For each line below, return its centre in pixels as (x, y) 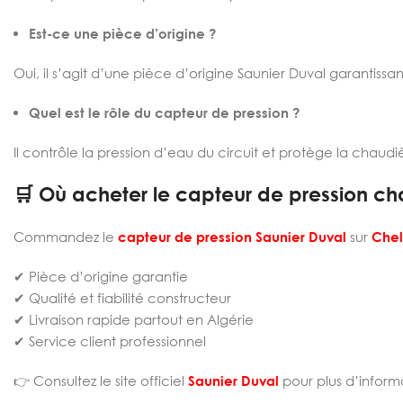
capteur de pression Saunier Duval (232, 237)
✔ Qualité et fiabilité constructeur (122, 298)
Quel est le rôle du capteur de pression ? (164, 112)
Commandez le (66, 237)
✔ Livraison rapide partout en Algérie (134, 319)
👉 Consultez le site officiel (101, 381)
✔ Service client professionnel (110, 341)
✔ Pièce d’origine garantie (101, 276)
